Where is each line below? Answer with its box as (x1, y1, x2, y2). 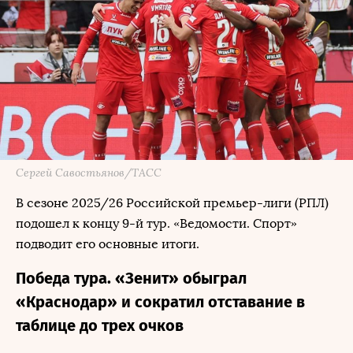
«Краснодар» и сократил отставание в (16, 292, 305, 311)
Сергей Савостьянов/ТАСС (16, 165, 162, 180)
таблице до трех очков (16, 316, 184, 335)
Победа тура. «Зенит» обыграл (16, 269, 247, 288)
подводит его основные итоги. (16, 236, 203, 251)
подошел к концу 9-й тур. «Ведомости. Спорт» (16, 216, 297, 231)
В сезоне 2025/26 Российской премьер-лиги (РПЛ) (16, 195, 329, 210)
